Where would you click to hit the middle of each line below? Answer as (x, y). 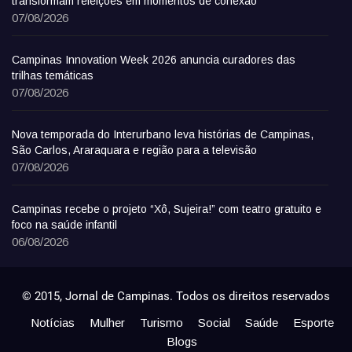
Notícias (52, 323)
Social (214, 323)
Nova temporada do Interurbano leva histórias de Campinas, (163, 135)
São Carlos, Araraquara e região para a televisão (134, 150)
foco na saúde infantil (64, 225)
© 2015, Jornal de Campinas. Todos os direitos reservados (176, 297)
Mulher (107, 323)
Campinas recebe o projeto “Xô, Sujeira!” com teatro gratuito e (167, 209)
